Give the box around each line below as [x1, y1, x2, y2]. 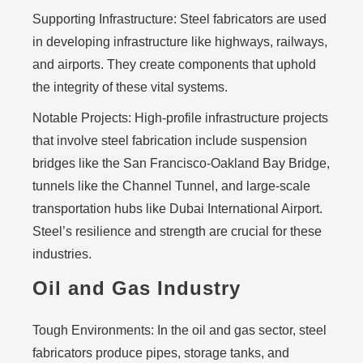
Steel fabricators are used [177, 12, 327, 26]
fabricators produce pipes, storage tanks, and [32, 346, 289, 360]
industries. [32, 247, 92, 261]
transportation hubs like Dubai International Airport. [32, 202, 322, 216]
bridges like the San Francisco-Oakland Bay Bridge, [32, 156, 330, 170]
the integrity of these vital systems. [32, 80, 228, 94]
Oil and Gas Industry [32, 277, 241, 299]
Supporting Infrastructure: [32, 12, 177, 26]
